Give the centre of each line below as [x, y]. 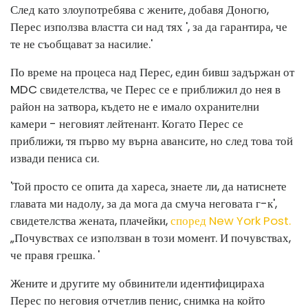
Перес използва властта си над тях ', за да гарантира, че [149, 27]
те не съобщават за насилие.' [81, 44]
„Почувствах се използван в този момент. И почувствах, [151, 238]
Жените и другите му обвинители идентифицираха [137, 283]
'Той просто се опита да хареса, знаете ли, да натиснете [148, 186]
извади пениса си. [55, 158]
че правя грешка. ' [55, 255]
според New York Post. [231, 221]
